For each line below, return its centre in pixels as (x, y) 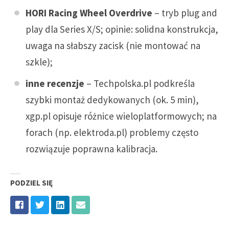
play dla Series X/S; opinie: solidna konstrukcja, (122, 29)
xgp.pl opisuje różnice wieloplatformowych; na (121, 116)
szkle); (39, 62)
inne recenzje (55, 83)
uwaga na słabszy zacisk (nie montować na (113, 46)
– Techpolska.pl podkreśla (140, 83)
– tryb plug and (185, 13)
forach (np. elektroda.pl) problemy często (112, 132)
